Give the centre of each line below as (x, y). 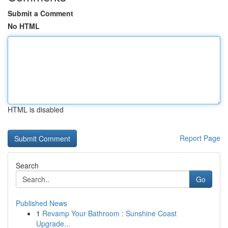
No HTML (24, 26)
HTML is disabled (36, 109)
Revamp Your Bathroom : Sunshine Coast (109, 213)
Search (27, 165)
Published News (41, 203)
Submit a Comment (40, 13)
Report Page (200, 138)
